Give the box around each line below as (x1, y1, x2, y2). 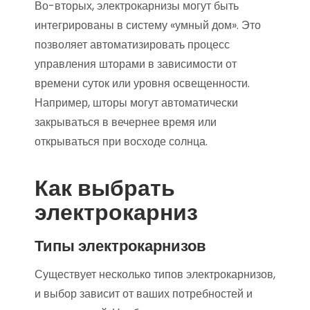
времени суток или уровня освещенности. (35, 75, 250, 92)
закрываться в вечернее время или (35, 114, 217, 131)
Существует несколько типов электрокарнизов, (35, 266, 275, 283)
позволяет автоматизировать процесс (35, 37, 230, 53)
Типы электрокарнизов (35, 235, 206, 257)
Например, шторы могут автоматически (35, 95, 238, 111)
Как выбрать (35, 172, 175, 204)
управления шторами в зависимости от (35, 56, 237, 73)
